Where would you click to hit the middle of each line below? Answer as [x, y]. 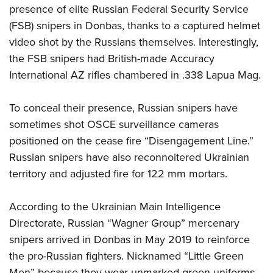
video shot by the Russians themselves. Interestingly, [134, 42]
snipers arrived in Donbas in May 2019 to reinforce [129, 239]
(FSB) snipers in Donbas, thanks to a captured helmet [135, 25]
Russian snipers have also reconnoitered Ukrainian [129, 157]
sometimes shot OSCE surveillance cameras [114, 124]
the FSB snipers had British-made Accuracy [112, 58]
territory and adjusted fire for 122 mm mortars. [118, 173]
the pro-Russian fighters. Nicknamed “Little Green [126, 256]
